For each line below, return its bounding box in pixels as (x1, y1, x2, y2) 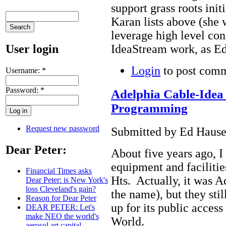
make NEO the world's (26, 212, 99, 221)
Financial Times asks (26, 166, 92, 176)
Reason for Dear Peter (26, 194, 96, 203)
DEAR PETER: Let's (26, 203, 95, 212)
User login (6, 42, 59, 55)
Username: (6, 66, 42, 75)
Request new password (26, 124, 99, 133)
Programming (111, 101, 188, 116)
